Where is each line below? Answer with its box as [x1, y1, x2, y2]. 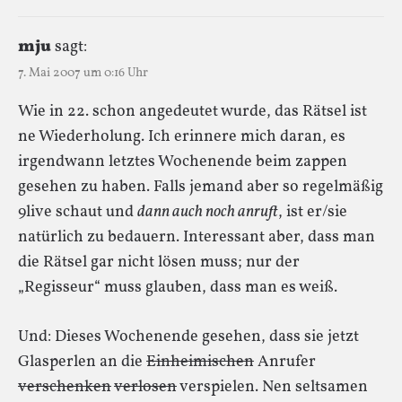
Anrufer [254, 350, 316, 373]
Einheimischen [146, 350, 254, 373]
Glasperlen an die [18, 350, 146, 373]
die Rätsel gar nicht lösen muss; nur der [18, 250, 300, 274]
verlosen [114, 375, 177, 398]
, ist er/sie [278, 200, 347, 223]
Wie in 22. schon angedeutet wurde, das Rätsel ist [18, 100, 367, 123]
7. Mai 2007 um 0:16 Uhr [18, 64, 148, 82]
